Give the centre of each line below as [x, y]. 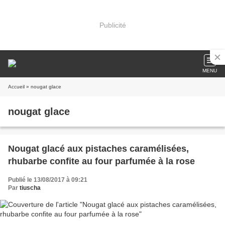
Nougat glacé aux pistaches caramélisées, [98, 149]
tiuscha [30, 188]
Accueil [16, 87]
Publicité [113, 25]
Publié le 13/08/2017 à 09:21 [48, 180]
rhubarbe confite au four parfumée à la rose [101, 161]
